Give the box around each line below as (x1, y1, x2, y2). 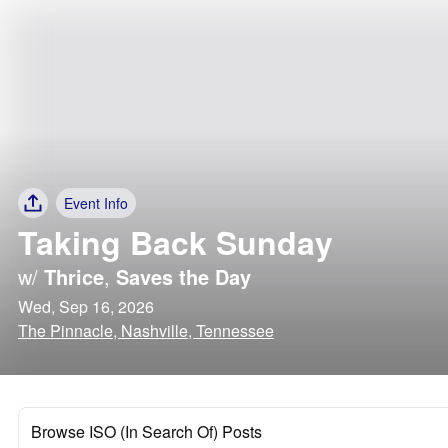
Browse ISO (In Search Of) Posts (31, 420, 262, 443)
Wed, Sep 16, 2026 (18, 295, 154, 318)
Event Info (64, 193, 128, 213)
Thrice (44, 262, 104, 291)
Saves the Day (116, 262, 251, 291)
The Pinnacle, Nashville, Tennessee (18, 319, 274, 342)
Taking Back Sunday (18, 219, 333, 265)
